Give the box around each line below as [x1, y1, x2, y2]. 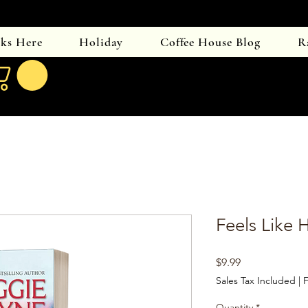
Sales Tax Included [216, 274, 296, 287]
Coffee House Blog [159, 34, 261, 49]
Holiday [79, 34, 124, 49]
